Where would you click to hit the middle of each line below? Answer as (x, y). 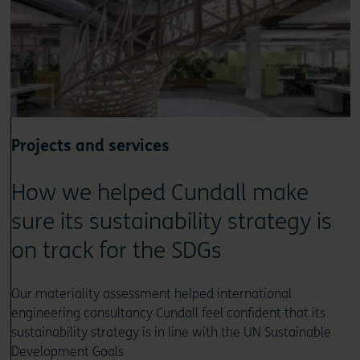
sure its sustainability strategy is (171, 221)
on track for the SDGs (116, 250)
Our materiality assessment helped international (151, 293)
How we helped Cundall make (160, 192)
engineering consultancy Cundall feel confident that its (168, 313)
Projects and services (90, 145)
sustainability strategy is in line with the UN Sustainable (171, 332)
